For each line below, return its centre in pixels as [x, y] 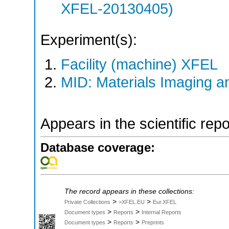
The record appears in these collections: [129, 192]
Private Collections [87, 202]
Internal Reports [162, 212]
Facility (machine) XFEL [139, 64]
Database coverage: [98, 147]
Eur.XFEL [165, 202]
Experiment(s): [89, 40]
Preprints [153, 223]
